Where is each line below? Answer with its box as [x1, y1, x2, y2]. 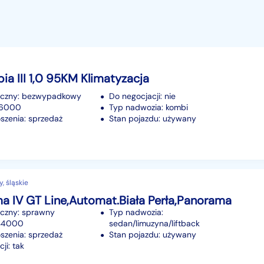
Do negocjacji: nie [109, 90, 176, 101]
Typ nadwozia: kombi [109, 101, 188, 113]
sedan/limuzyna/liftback [109, 218, 200, 229]
